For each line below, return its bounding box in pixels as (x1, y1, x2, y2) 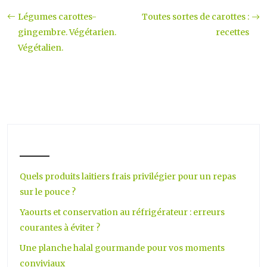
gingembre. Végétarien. (18, 27, 116, 38)
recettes (216, 27, 249, 38)
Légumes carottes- (18, 11, 97, 22)
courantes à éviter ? (20, 222, 100, 233)
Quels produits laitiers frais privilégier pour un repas (20, 171, 236, 182)
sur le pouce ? (20, 187, 76, 197)
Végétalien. (18, 42, 63, 53)
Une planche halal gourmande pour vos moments (20, 243, 225, 253)
